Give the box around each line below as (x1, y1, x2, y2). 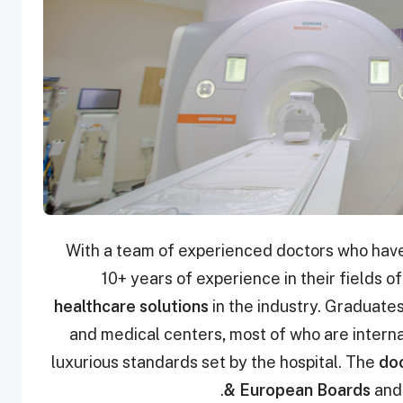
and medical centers (69, 325, 222, 345)
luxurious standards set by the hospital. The (51, 353, 379, 372)
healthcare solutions (54, 297, 209, 317)
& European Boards (224, 381, 371, 400)
